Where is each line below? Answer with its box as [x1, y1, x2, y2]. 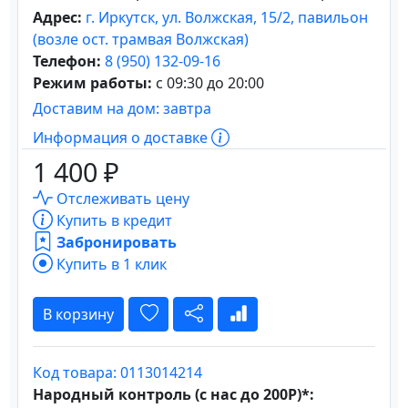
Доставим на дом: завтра [33, 98, 211, 118]
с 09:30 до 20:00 [152, 73, 264, 93]
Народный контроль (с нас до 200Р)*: [33, 384, 314, 404]
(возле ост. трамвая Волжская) [33, 29, 249, 49]
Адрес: [33, 7, 86, 27]
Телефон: [33, 51, 101, 71]
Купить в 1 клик [53, 254, 167, 274]
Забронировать [53, 232, 177, 252]
